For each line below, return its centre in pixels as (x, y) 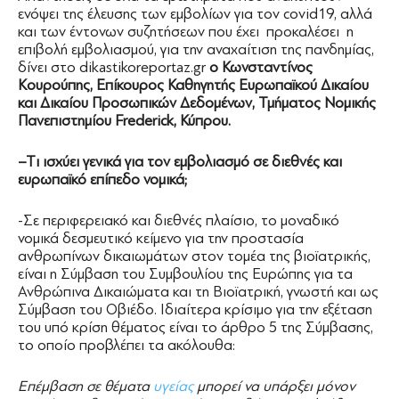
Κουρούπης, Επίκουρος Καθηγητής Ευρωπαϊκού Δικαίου (193, 85)
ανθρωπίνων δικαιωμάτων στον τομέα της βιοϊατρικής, (194, 256)
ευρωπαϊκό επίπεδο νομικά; (104, 179)
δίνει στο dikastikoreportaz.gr (114, 67)
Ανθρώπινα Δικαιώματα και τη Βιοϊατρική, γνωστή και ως (198, 292)
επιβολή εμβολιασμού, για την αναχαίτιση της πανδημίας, (196, 49)
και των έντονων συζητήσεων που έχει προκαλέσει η (186, 32)
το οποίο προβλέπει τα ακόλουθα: (126, 345)
